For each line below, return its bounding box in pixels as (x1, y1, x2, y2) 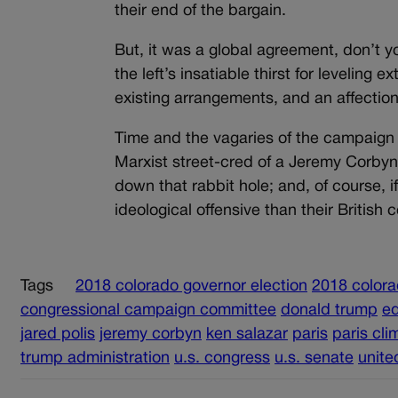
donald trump (281, 302, 378, 318)
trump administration (20, 350, 170, 366)
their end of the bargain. (115, 3, 287, 19)
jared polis (20, 326, 95, 342)
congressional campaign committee (20, 302, 276, 318)
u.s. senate (275, 350, 354, 366)
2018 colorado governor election (76, 278, 307, 294)
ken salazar (206, 326, 288, 342)
